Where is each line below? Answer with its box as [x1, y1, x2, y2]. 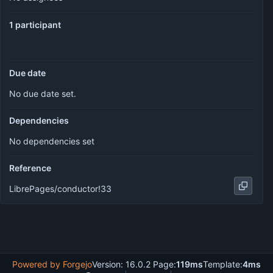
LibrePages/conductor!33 [9, 183, 112, 194]
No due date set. [9, 88, 76, 99]
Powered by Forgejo [12, 259, 92, 269]
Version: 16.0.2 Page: [92, 259, 176, 269]
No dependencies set [9, 136, 94, 146]
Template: [203, 259, 243, 269]
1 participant [9, 19, 61, 30]
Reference [9, 163, 51, 173]
